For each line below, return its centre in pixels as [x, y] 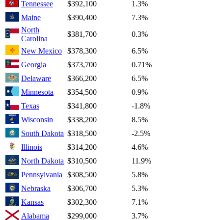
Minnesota [37, 92]
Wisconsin [37, 120]
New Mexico [41, 51]
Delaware [36, 79]
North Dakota [42, 161]
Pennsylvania [42, 175]
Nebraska [36, 189]
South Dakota [42, 134]
